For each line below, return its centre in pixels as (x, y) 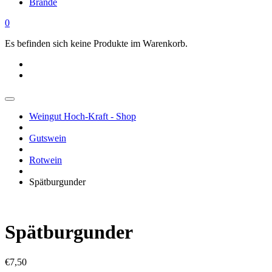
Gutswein (48, 138)
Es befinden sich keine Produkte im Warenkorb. (96, 43)
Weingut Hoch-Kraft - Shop (83, 116)
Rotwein (46, 160)
